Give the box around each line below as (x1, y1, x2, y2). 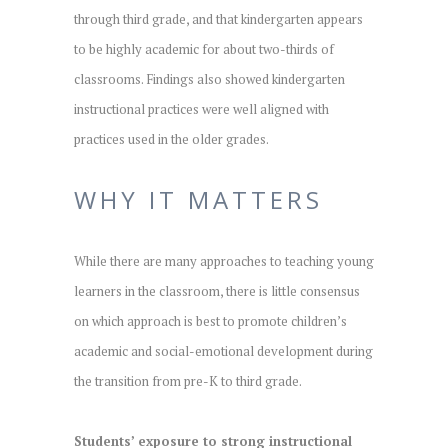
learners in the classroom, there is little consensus (74, 281, 360, 300)
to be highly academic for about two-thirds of (74, 39, 334, 58)
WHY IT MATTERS (74, 182, 323, 216)
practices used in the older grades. (74, 129, 269, 148)
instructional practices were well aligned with (74, 99, 329, 118)
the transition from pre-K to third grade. (74, 371, 302, 390)
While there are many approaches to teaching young (74, 251, 374, 270)
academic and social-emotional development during (74, 341, 373, 360)
